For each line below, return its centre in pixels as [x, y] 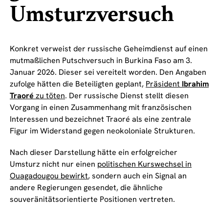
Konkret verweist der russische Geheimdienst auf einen [109, 49]
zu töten [49, 96]
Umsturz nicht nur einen [54, 164]
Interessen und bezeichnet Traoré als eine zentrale [100, 119]
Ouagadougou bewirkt [49, 176]
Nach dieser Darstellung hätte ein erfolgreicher [94, 153]
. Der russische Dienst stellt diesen [127, 96]
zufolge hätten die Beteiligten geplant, [78, 84]
